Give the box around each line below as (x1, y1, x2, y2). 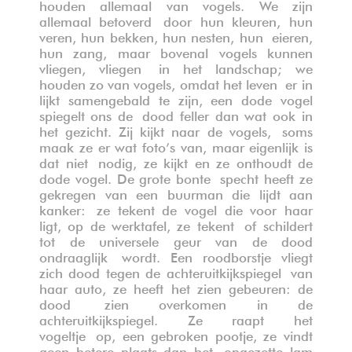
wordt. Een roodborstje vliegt (122, 251, 313, 259)
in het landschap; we (159, 63, 313, 71)
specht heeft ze (220, 173, 313, 181)
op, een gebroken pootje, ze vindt (96, 330, 313, 338)
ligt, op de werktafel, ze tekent (39, 220, 244, 228)
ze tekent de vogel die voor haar (97, 204, 313, 212)
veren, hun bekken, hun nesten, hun (39, 31, 272, 39)
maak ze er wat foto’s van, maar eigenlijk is (39, 141, 313, 149)
